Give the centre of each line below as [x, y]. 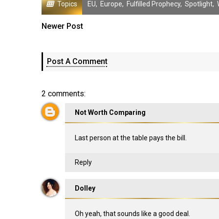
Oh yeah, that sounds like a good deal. [132, 214]
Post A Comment [77, 61]
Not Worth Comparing [110, 112]
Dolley [85, 188]
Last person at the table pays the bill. [131, 138]
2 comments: [63, 94]
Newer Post [62, 26]
